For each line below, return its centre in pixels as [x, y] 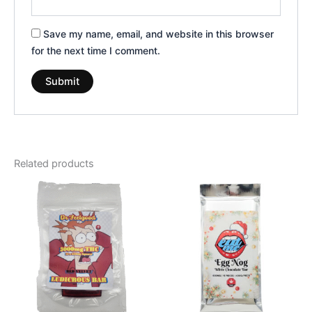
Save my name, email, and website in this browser [159, 34]
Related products [54, 164]
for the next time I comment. [96, 51]
